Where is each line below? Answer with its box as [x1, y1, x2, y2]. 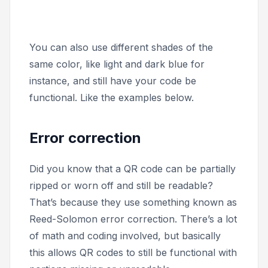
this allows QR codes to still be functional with [29, 246, 237, 259]
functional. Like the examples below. [29, 92, 194, 104]
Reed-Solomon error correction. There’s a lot [29, 213, 237, 226]
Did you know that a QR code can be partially [29, 163, 236, 175]
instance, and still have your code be [29, 75, 196, 87]
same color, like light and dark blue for [29, 58, 205, 71]
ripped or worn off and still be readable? [29, 179, 213, 192]
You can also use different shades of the [29, 41, 213, 54]
